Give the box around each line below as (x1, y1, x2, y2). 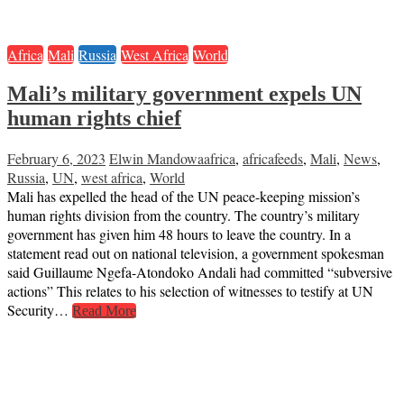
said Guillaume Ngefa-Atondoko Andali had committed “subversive (7, 262, 392, 281)
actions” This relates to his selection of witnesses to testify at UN (7, 280, 373, 300)
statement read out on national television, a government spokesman (7, 243, 384, 262)
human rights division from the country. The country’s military (7, 205, 360, 225)
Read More (72, 302, 136, 318)
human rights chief (7, 106, 181, 130)
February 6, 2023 (7, 148, 106, 168)
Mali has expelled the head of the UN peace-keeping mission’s (7, 186, 360, 206)
